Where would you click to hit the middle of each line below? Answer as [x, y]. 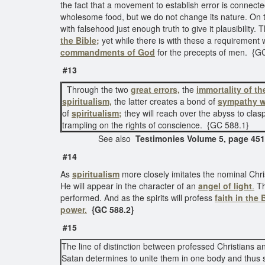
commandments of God [108, 52]
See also [98, 138]
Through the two [96, 89]
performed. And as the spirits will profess [138, 198]
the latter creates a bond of [165, 101]
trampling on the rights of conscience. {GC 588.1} [156, 125]
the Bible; [80, 40]
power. [74, 209]
